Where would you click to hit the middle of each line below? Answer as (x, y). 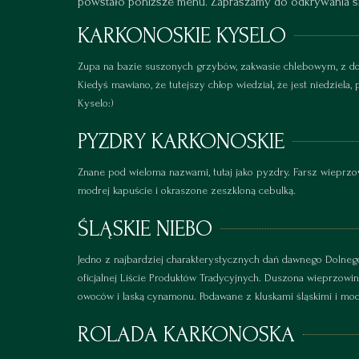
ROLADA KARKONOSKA (186, 335)
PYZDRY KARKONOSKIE (181, 142)
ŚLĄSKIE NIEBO (145, 229)
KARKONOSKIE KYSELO (182, 36)
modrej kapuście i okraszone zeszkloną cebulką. (187, 191)
